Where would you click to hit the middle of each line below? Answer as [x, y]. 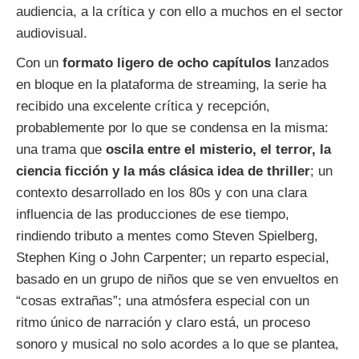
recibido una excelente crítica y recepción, [143, 107]
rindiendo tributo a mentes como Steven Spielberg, [167, 236]
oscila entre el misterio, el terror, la [218, 150]
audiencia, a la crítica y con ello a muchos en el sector [179, 12]
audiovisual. [52, 34]
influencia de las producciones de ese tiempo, [153, 215]
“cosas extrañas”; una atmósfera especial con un [163, 301]
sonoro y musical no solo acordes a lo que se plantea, [177, 345]
